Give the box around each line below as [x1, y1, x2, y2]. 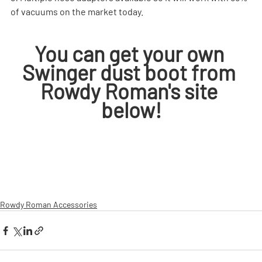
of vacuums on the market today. [11, 5, 143, 17]
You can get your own [34, 40, 228, 66]
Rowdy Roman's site [40, 78, 222, 104]
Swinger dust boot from [22, 59, 240, 85]
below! [101, 96, 161, 122]
